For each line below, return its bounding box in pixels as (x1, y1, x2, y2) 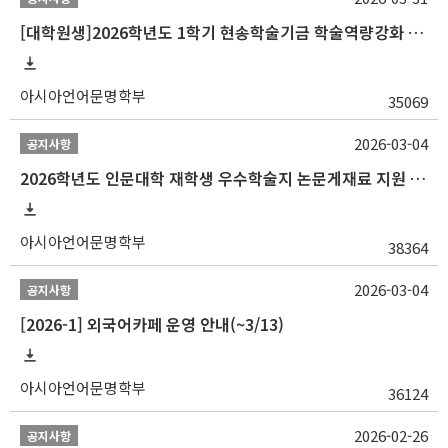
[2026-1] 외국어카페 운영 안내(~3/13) (20, 312, 284, 337)
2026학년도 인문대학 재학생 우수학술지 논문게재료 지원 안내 (410, 166, 426, 191)
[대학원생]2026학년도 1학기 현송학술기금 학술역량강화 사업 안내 (408, 20, 424, 45)
